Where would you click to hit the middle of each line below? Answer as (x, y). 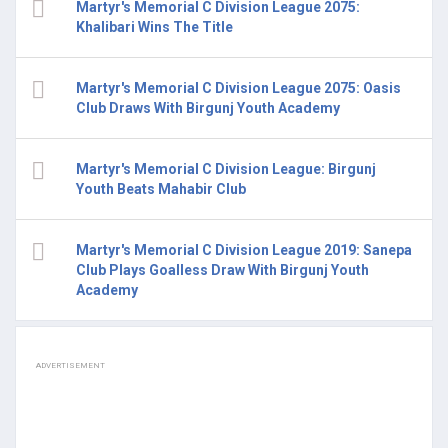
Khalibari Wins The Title (154, 27)
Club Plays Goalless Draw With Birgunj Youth (222, 270)
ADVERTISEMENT (70, 366)
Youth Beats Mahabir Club (161, 189)
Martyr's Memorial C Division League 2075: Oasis (238, 88)
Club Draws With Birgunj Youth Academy (208, 108)
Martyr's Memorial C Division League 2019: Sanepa (244, 250)
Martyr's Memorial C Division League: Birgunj (226, 169)
